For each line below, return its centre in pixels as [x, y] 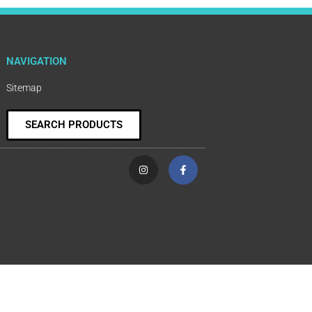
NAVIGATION [37, 61]
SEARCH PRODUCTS [74, 124]
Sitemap [24, 87]
